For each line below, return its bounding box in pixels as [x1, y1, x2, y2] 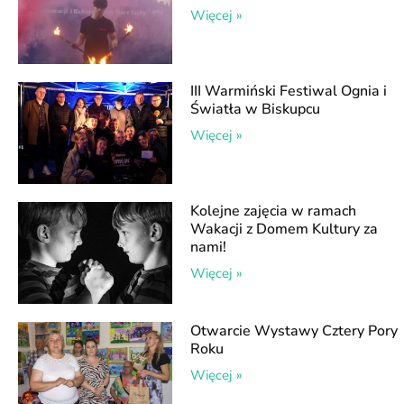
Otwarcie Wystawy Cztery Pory [190, 320, 399, 341]
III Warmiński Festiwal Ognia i [190, 80, 388, 101]
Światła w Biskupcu [190, 98, 321, 119]
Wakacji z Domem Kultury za [190, 218, 379, 239]
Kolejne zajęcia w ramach [190, 200, 357, 221]
